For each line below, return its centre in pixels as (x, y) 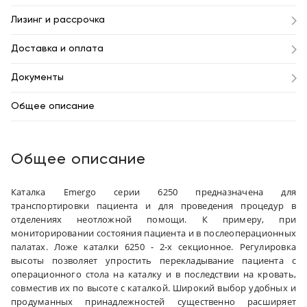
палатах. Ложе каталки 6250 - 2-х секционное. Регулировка (153, 247)
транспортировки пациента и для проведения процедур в (153, 206)
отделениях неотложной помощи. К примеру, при (153, 219)
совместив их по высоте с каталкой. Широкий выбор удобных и (153, 288)
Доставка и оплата (57, 49)
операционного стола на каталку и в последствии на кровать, (153, 274)
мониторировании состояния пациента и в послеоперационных (153, 233)
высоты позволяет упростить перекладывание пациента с (153, 260)
